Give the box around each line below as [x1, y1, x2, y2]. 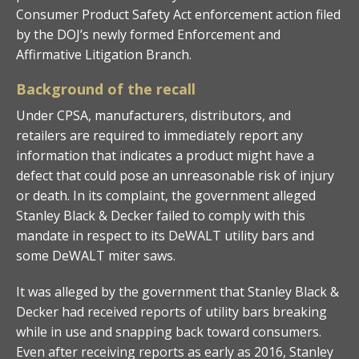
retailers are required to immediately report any [16, 126, 303, 144]
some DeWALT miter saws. [16, 246, 175, 264]
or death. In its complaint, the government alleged [16, 186, 316, 204]
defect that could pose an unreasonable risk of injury [16, 166, 334, 184]
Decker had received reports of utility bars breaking [16, 302, 327, 321]
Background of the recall [16, 79, 196, 99]
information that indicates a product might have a [16, 146, 314, 164]
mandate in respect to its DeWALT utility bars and [16, 226, 314, 244]
